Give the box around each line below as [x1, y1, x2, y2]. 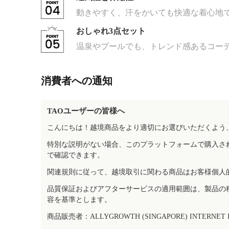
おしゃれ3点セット [76, 27, 146, 35]
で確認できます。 [47, 151, 104, 159]
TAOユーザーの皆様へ [47, 107, 125, 115]
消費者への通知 [41, 75, 112, 86]
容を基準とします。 [47, 196, 111, 203]
